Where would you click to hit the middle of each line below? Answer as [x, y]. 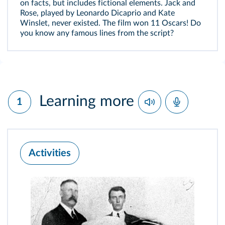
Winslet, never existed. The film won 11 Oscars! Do [110, 23]
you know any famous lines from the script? [97, 33]
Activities [50, 153]
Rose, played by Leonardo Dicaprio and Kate [97, 13]
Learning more [87, 101]
